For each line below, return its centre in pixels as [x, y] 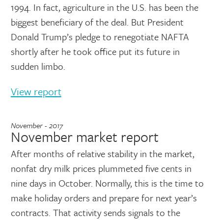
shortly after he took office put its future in [95, 51]
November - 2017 [37, 125]
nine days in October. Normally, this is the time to [107, 183]
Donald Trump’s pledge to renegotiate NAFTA [100, 37]
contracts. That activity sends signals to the [95, 212]
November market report [84, 137]
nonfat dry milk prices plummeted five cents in [101, 168]
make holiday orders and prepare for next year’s [104, 198]
